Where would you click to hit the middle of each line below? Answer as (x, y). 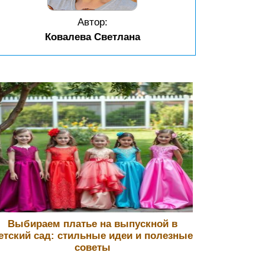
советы (92, 248)
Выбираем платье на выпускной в (92, 224)
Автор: (92, 22)
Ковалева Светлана (92, 37)
